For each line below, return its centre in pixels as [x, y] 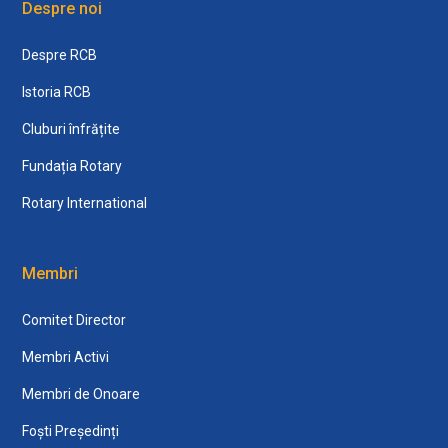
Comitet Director [74, 319]
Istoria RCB [57, 91]
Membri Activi [66, 356]
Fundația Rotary [72, 165]
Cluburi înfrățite [71, 128]
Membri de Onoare [81, 393]
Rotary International [85, 202]
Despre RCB [60, 54]
